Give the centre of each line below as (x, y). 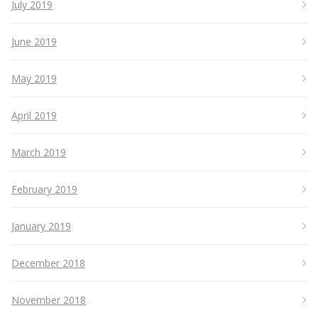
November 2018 (49, 300)
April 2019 (34, 116)
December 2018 (48, 263)
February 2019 (44, 190)
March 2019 (39, 153)
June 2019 (34, 42)
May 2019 (34, 79)
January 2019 (41, 226)
